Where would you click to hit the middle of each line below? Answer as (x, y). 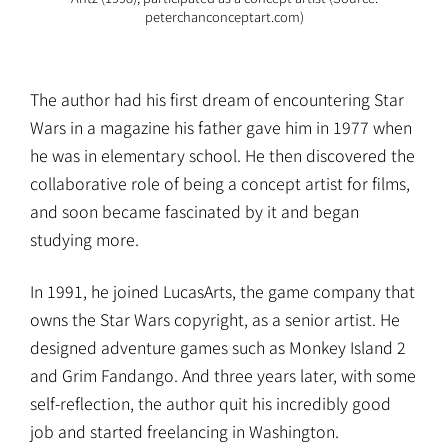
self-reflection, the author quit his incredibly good (210, 402)
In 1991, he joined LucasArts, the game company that (222, 290)
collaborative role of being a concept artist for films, (220, 182)
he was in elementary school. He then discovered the (222, 154)
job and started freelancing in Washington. (184, 430)
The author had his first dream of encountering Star (217, 98)
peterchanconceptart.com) (224, 16)
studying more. (84, 238)
